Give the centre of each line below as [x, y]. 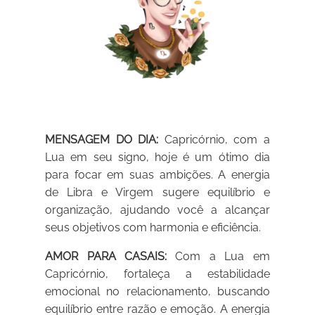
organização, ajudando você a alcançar [157, 210]
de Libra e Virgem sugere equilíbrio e [157, 193]
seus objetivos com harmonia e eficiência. [153, 228]
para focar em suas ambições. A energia [157, 175]
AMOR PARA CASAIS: [106, 257]
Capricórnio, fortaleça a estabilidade [157, 274]
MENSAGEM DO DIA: [102, 140]
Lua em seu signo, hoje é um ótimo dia [157, 157]
